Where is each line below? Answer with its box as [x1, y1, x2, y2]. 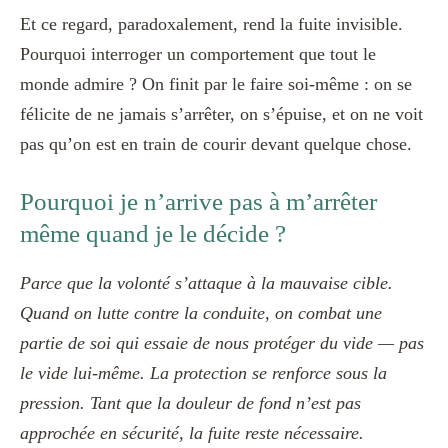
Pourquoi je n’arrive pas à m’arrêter [20, 188, 377, 216]
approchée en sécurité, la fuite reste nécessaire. [20, 422, 364, 443]
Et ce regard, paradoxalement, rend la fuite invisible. [20, 14, 403, 35]
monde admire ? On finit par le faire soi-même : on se [20, 74, 412, 95]
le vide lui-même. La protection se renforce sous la [20, 362, 387, 383]
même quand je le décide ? [20, 220, 286, 248]
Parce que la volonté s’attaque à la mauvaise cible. [20, 272, 393, 293]
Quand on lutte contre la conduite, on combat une [20, 302, 382, 323]
